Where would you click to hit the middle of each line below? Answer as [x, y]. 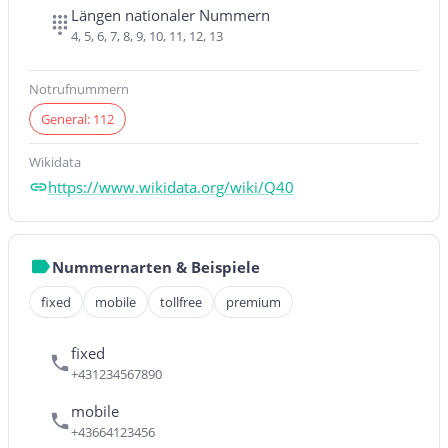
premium [253, 301]
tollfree [181, 301]
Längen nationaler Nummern [170, 15]
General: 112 [77, 119]
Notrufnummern [79, 89]
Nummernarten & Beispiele [155, 266]
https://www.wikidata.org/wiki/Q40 [170, 187]
